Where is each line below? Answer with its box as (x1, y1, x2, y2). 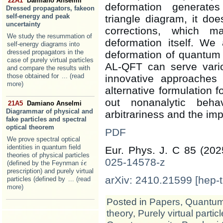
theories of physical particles (7, 151, 90, 159)
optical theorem (6, 123, 54, 131)
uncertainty (6, 20, 40, 28)
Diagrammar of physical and (6, 107, 93, 115)
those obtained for (7, 72, 61, 80)
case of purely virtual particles (7, 56, 94, 64)
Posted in (107, 196, 149, 207)
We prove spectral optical (7, 135, 80, 143)
